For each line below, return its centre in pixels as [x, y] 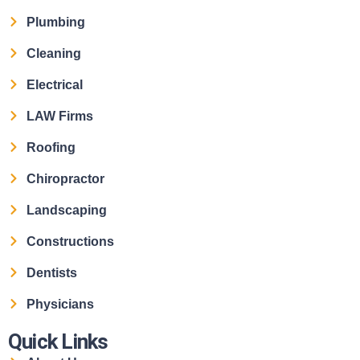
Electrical [54, 84]
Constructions [70, 241]
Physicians [60, 304]
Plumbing [55, 22]
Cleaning [53, 53]
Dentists [51, 272]
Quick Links [58, 341]
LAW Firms [59, 116]
